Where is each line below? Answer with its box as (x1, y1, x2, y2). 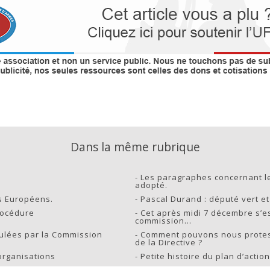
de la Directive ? (135, 236, 202, 248)
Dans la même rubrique (70, 138, 200, 155)
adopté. (135, 179, 168, 190)
